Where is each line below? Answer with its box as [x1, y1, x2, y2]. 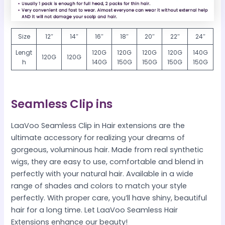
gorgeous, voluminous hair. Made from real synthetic [11, 145, 204, 155]
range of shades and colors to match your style [11, 181, 187, 191]
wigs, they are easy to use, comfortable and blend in [11, 157, 204, 167]
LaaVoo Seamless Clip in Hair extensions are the [11, 121, 185, 131]
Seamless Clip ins [11, 95, 113, 112]
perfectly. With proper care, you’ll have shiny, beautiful [11, 193, 207, 203]
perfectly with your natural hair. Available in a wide [11, 169, 194, 179]
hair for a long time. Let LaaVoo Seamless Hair [11, 205, 178, 215]
